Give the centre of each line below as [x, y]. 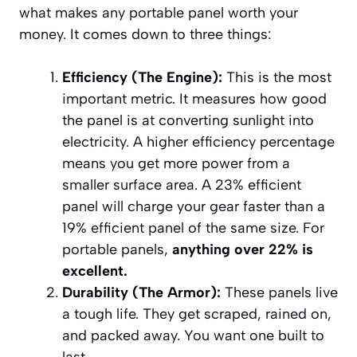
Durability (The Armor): [141, 293]
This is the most [277, 78]
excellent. [95, 271]
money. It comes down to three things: [145, 35]
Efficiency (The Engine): [142, 78]
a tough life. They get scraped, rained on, [197, 314]
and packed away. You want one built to [193, 336]
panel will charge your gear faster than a [194, 207]
